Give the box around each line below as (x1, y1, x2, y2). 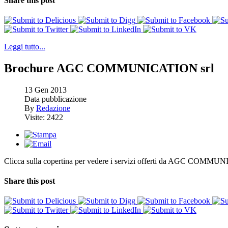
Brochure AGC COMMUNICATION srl (4, 62, 214, 75)
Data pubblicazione (24, 94, 87, 103)
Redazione (36, 103, 70, 112)
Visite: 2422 (24, 112, 63, 122)
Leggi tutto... (4, 42, 45, 51)
